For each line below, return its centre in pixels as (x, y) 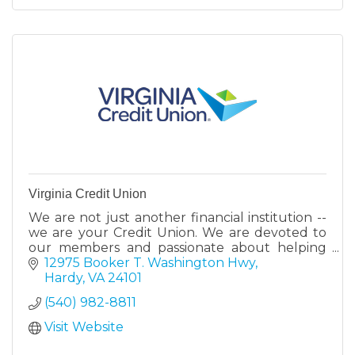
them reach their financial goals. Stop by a (177, 262)
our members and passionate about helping (177, 247)
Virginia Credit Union (88, 193)
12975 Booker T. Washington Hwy (150, 263)
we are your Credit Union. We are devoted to (177, 232)
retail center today (88, 277)
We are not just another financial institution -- (177, 217)
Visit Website (84, 327)
